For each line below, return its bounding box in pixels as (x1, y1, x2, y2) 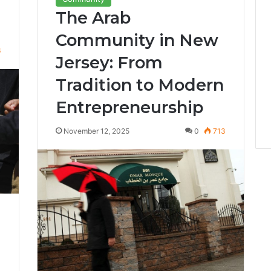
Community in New (55, 30, 218, 50)
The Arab (55, 7, 131, 28)
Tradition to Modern (55, 74, 224, 95)
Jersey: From (55, 52, 163, 73)
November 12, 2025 (63, 126, 129, 135)
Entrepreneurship (55, 97, 203, 117)
